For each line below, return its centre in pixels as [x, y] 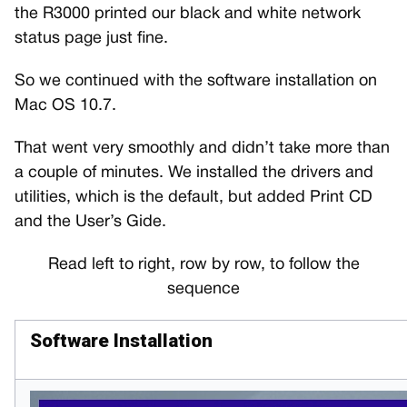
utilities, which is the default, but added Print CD [194, 197]
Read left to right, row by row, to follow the [203, 264]
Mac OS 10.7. [65, 105]
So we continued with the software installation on [196, 81]
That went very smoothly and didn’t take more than [202, 148]
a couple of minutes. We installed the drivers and [194, 173]
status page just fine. [91, 38]
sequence [203, 289]
